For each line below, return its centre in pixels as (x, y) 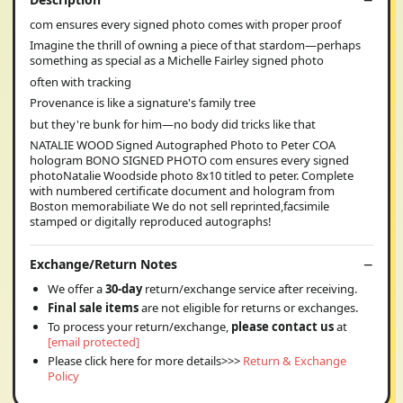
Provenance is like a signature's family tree (143, 103)
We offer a (76, 288)
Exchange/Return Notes (103, 264)
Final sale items (93, 307)
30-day (125, 288)
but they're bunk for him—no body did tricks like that (173, 124)
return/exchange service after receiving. (251, 288)
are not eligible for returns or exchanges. (248, 307)
